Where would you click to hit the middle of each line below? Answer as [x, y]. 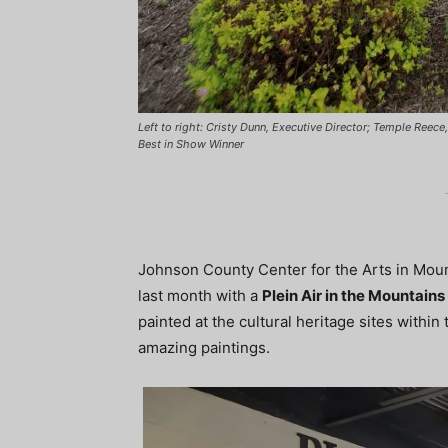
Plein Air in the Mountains [353, 296]
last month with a [200, 296]
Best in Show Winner [191, 144]
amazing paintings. [204, 348]
